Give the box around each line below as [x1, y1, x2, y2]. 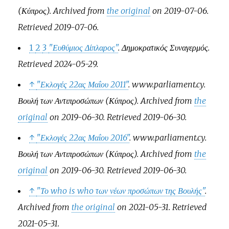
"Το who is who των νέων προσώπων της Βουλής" [36, 186, 205, 196]
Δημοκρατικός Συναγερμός [121, 42, 208, 53]
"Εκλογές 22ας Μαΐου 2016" [36, 132, 129, 143]
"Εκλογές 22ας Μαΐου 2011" [36, 79, 128, 90]
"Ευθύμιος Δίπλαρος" [48, 42, 118, 53]
